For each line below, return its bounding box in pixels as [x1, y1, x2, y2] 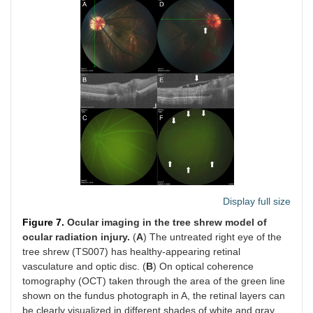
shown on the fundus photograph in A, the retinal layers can [22, 290, 285, 302]
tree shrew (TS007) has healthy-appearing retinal [22, 246, 240, 258]
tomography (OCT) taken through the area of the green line [22, 275, 285, 287]
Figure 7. [22, 217, 67, 228]
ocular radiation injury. [22, 231, 130, 243]
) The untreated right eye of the [143, 231, 282, 243]
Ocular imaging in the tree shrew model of [67, 217, 267, 228]
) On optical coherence [153, 261, 254, 272]
